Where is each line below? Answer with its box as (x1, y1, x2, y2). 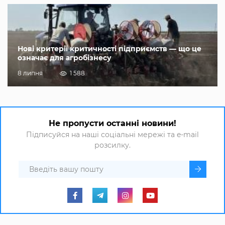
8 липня (18, 69, 43, 77)
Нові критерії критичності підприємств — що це (18, 44, 201, 54)
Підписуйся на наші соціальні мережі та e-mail (26, 130, 199, 140)
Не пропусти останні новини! (49, 119, 176, 129)
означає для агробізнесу (18, 53, 111, 63)
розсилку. (94, 141, 131, 150)
